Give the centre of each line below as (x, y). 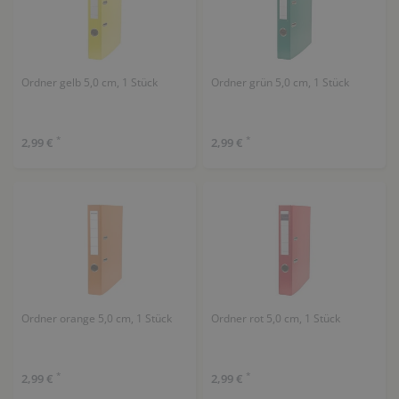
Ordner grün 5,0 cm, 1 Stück (280, 82)
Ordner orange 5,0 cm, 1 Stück (96, 318)
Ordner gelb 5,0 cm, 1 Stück (89, 82)
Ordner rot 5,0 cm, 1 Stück (275, 318)
